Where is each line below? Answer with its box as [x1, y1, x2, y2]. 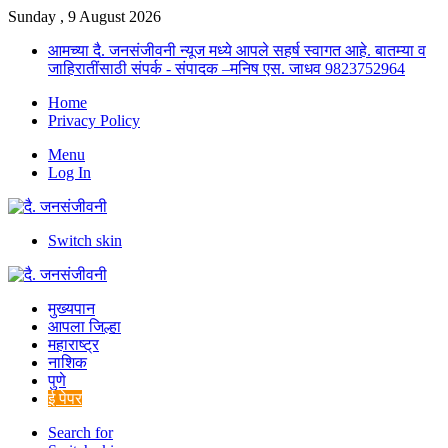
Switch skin [48, 232, 122, 249]
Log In [48, 164, 91, 181]
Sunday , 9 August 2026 [8, 8, 161, 25]
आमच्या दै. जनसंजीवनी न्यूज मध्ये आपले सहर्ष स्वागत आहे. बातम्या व [48, 42, 426, 59]
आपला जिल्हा [48, 318, 121, 335]
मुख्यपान [48, 300, 95, 317]
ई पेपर [48, 390, 82, 407]
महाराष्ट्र [48, 336, 99, 353]
